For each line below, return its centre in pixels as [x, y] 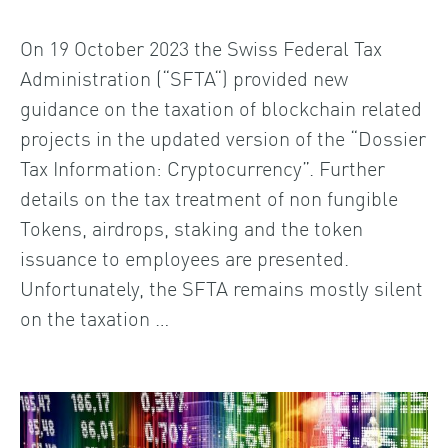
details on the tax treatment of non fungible [209, 196]
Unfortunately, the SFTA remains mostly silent [221, 286]
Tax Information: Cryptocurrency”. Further [202, 166]
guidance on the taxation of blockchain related [221, 106]
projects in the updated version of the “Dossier [223, 136]
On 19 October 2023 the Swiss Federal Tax [201, 46]
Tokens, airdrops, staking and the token [191, 226]
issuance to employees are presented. [184, 256]
